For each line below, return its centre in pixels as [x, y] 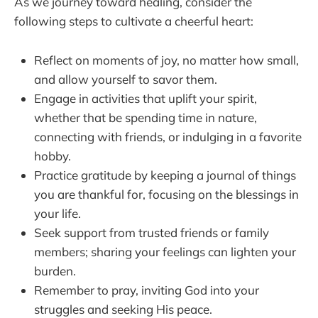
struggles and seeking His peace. [123, 309]
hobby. [53, 155]
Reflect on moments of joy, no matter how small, [166, 60]
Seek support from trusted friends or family [152, 232]
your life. [57, 213]
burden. [55, 270]
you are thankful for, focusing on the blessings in [166, 194]
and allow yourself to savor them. [126, 79]
